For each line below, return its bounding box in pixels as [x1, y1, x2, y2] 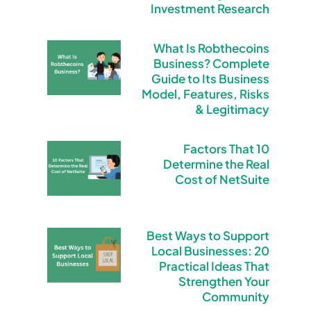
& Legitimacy [195, 101, 270, 117]
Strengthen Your [178, 273, 270, 289]
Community [202, 288, 270, 304]
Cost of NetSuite [175, 171, 270, 187]
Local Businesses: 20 [151, 242, 270, 258]
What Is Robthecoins [153, 40, 270, 56]
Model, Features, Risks [142, 85, 270, 101]
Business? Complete [153, 55, 270, 71]
